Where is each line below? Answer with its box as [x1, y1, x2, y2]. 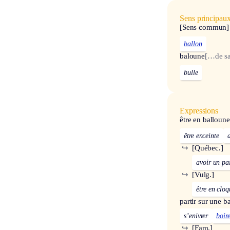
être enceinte [184, 132, 220, 140]
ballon [184, 40, 202, 48]
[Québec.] [192, 144, 223, 152]
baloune [180, 51, 205, 60]
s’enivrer [184, 212, 208, 220]
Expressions [180, 106, 219, 115]
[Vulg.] [192, 170, 214, 179]
